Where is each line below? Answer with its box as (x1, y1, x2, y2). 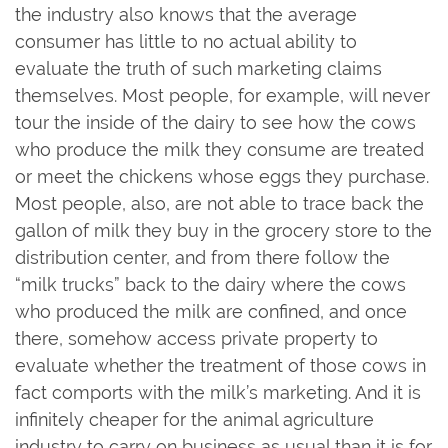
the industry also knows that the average (15, 3, 357, 25)
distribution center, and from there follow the (15, 246, 390, 268)
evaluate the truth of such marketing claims (15, 57, 382, 79)
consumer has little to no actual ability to (15, 30, 357, 52)
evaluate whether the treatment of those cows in (15, 354, 426, 376)
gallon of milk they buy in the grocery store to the (15, 219, 432, 241)
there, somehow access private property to (15, 327, 378, 349)
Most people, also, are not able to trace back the (15, 192, 424, 214)
